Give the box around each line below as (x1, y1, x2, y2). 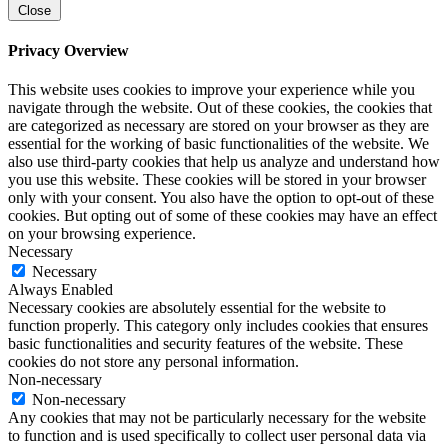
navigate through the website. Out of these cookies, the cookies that (8, 99, 432, 117)
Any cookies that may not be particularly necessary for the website (8, 409, 426, 427)
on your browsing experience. (8, 225, 196, 243)
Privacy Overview (8, 41, 129, 59)
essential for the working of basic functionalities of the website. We (8, 135, 429, 153)
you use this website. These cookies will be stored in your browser (8, 171, 426, 189)
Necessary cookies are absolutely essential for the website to (8, 299, 386, 317)
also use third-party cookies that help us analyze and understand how (8, 153, 440, 171)
